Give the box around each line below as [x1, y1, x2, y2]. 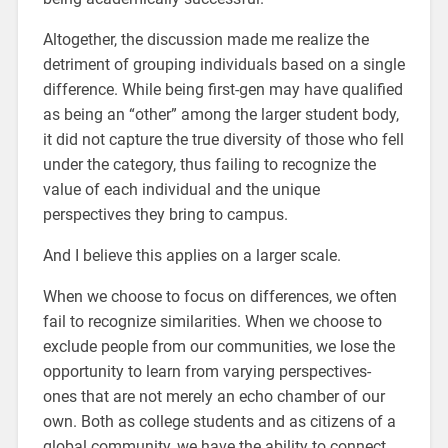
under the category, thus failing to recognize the [42, 154, 376, 174]
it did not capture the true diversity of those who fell [42, 129, 404, 149]
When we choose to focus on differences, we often [42, 286, 397, 306]
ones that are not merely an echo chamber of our [42, 386, 385, 406]
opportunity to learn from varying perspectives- [42, 361, 371, 381]
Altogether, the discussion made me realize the [42, 29, 369, 49]
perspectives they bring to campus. [42, 204, 288, 224]
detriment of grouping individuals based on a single [42, 54, 405, 74]
